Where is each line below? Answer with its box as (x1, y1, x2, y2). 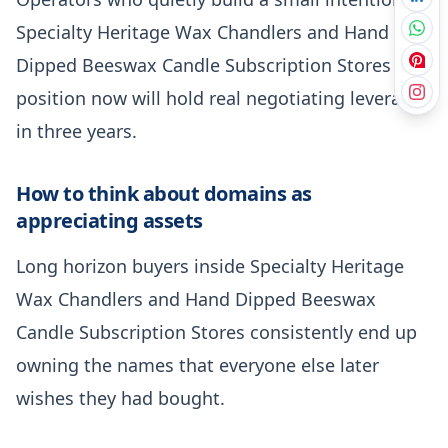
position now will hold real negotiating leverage (16, 85, 422, 110)
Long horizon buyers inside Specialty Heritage (16, 253, 404, 278)
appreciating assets (16, 206, 203, 234)
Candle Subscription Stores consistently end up (16, 319, 417, 344)
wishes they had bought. (16, 385, 225, 410)
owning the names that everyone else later (16, 352, 379, 377)
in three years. (16, 118, 137, 143)
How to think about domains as (16, 179, 312, 207)
